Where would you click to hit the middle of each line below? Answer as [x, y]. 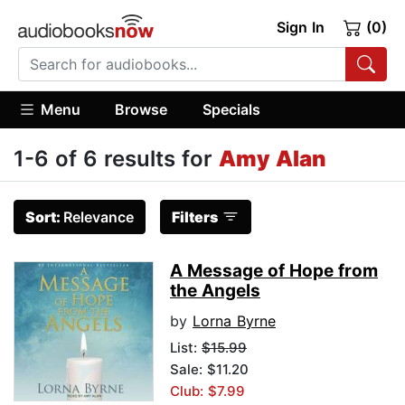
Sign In [300, 27]
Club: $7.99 [207, 391]
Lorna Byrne [234, 321]
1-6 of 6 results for [116, 159]
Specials [231, 109]
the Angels [215, 291]
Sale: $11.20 [209, 370]
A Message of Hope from [274, 271]
